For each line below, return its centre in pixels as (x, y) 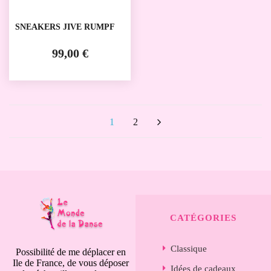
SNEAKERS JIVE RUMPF (65, 27)
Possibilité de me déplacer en (71, 252)
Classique (189, 248)
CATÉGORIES (203, 218)
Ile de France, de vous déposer (71, 263)
